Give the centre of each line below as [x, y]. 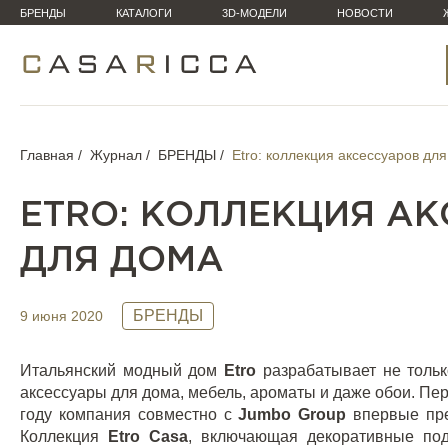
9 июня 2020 [61, 315]
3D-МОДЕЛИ [254, 13]
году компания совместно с [129, 414]
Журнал [116, 155]
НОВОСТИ [365, 13]
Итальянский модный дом [122, 370]
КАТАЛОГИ [144, 13]
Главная [47, 155]
